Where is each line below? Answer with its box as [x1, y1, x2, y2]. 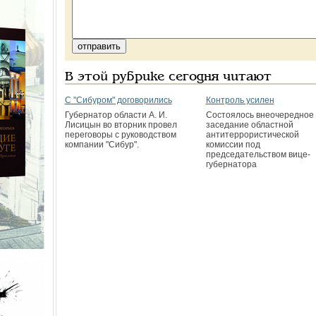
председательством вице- [205, 150, 310, 159]
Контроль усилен [205, 95, 274, 105]
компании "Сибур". [64, 140, 139, 150]
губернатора [205, 159, 257, 169]
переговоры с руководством [64, 130, 176, 140]
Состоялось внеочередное [205, 110, 314, 120]
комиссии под [205, 140, 260, 150]
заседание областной [205, 120, 293, 130]
